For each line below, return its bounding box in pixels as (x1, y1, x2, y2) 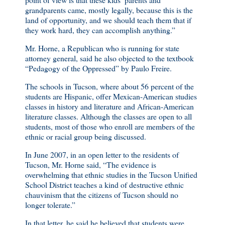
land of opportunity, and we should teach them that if (25, 15, 191, 26)
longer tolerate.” (25, 199, 75, 210)
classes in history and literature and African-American (25, 100, 194, 111)
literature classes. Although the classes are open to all (25, 110, 192, 122)
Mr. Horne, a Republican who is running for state (25, 43, 179, 54)
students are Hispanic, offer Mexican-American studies (25, 90, 197, 101)
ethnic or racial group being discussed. (25, 131, 146, 142)
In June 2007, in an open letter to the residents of (25, 149, 179, 160)
